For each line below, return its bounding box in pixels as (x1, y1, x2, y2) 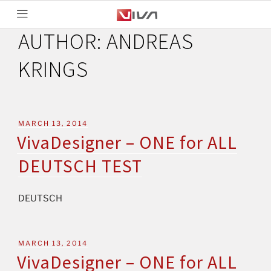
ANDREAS (106, 28, 194, 55)
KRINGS (18, 56, 88, 83)
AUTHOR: (18, 28, 106, 55)
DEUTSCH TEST (18, 154, 142, 177)
